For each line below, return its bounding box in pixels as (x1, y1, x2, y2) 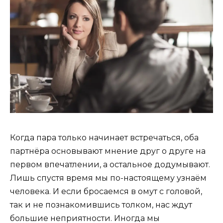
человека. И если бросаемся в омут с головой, (10, 186, 202, 196)
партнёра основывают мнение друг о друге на (10, 146, 206, 156)
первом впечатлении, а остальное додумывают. (10, 159, 210, 169)
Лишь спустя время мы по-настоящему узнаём (10, 173, 207, 183)
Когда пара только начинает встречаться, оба (10, 132, 199, 142)
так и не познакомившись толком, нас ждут (10, 200, 192, 210)
